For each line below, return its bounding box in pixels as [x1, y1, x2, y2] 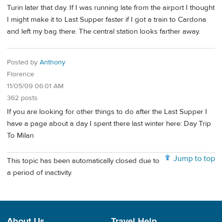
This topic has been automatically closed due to [7, 156, 160, 166]
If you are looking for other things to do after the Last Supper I [7, 107, 207, 117]
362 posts [7, 93, 38, 103]
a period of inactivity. [7, 167, 72, 177]
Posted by [7, 57, 40, 67]
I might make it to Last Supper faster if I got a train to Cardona [7, 14, 206, 24]
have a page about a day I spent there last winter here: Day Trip [7, 119, 211, 129]
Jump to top [173, 154, 215, 164]
